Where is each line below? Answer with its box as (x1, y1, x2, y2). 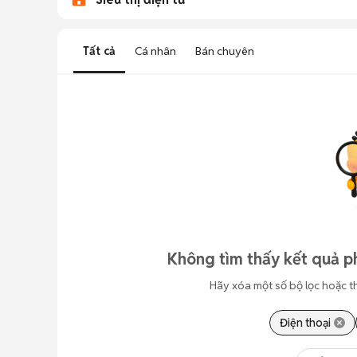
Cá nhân (135, 44, 176, 58)
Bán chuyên (195, 44, 254, 58)
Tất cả (83, 44, 116, 58)
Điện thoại (279, 316, 331, 330)
